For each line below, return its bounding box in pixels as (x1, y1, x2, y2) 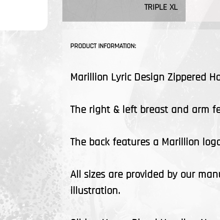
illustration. (70, 184, 120, 198)
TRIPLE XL (144, 1, 178, 13)
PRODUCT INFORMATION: (70, 42, 136, 51)
